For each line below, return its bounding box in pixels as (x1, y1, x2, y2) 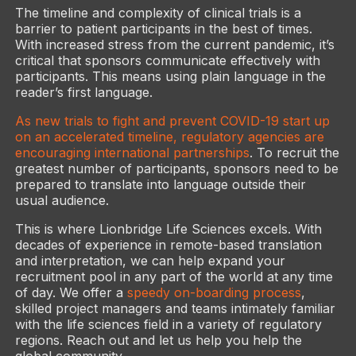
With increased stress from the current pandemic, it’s (14, 36, 335, 52)
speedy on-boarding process (126, 284, 301, 300)
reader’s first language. (14, 83, 153, 100)
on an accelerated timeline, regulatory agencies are (14, 128, 324, 145)
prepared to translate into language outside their (14, 176, 306, 192)
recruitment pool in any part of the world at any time (14, 268, 333, 284)
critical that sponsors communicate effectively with (14, 52, 320, 68)
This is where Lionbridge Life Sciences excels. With (14, 220, 322, 237)
